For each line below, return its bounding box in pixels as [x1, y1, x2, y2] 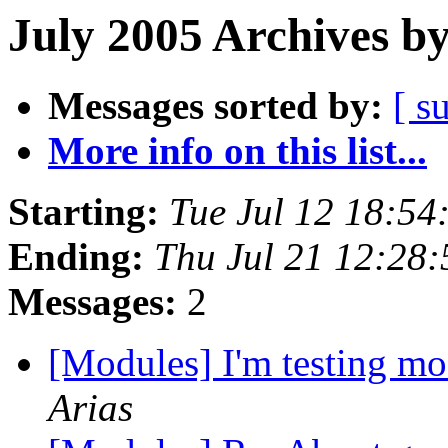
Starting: [8, 190, 159, 234]
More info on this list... [48, 129, 427, 173]
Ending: [8, 235, 144, 279]
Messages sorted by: [48, 84, 383, 128]
